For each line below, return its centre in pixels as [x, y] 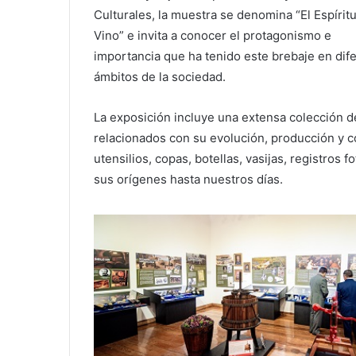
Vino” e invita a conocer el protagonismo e [213, 36]
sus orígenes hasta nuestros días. [188, 180]
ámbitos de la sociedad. [160, 77]
